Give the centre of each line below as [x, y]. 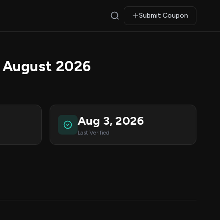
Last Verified [94, 133]
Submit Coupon [164, 15]
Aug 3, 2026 [111, 121]
